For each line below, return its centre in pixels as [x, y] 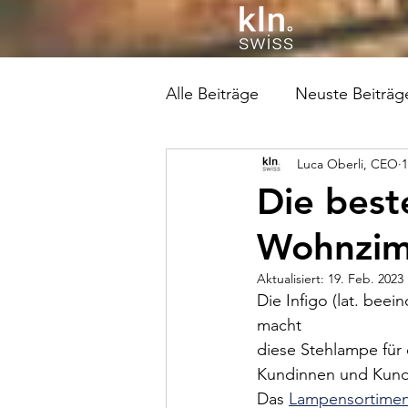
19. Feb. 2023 [366, 279]
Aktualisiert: [292, 279]
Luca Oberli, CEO [347, 163]
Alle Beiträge [212, 93]
